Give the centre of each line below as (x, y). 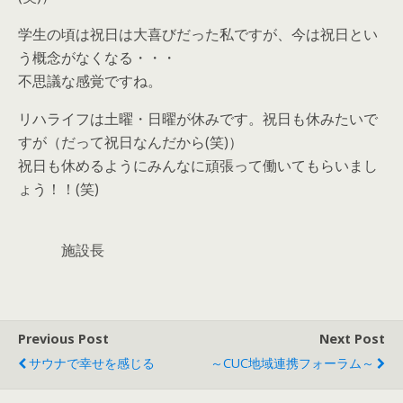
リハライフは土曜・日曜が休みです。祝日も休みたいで (198, 119)
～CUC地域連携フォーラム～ (292, 363)
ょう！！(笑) (58, 189)
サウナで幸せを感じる (92, 363)
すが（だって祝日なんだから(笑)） (130, 142)
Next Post (352, 339)
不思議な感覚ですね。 (90, 81)
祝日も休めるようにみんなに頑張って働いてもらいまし (198, 166)
